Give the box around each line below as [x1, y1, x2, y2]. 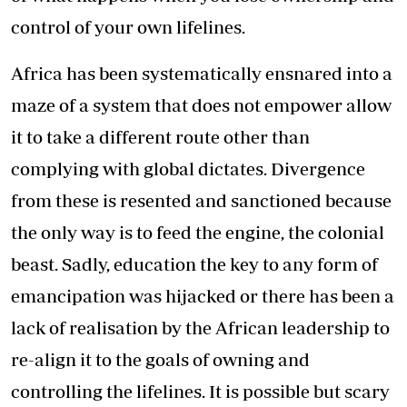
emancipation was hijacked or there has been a [11, 285, 394, 307]
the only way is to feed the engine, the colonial [11, 222, 384, 243]
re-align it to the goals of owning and [11, 349, 310, 371]
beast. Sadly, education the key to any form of [11, 253, 378, 275]
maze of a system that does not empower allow [11, 94, 392, 116]
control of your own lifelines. [11, 16, 249, 38]
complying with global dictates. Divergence [11, 158, 365, 180]
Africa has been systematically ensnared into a [11, 63, 392, 84]
